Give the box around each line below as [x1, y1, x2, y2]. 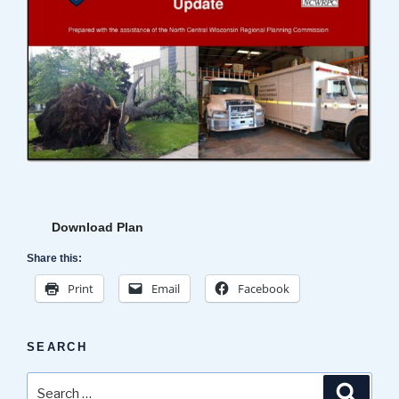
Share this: [27, 251, 82, 265]
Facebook [238, 280, 289, 297]
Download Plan [52, 219, 143, 234]
